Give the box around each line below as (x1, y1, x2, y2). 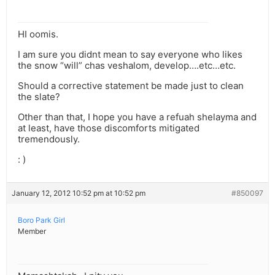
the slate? (18, 91, 60, 103)
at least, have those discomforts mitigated (18, 122, 199, 134)
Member (18, 227, 46, 236)
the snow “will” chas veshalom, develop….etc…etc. (18, 60, 236, 72)
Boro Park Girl (18, 215, 65, 225)
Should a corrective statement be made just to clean (18, 80, 244, 92)
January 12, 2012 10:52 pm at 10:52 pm (12, 188, 145, 198)
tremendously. (18, 133, 80, 145)
